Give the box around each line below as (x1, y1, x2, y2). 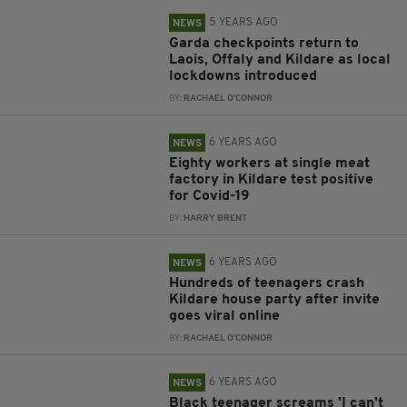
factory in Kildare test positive (169, 173, 374, 187)
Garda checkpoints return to (169, 36, 360, 51)
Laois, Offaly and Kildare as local (169, 53, 392, 67)
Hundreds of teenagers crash (169, 276, 365, 291)
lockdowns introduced (169, 69, 318, 84)
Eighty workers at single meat (169, 156, 371, 171)
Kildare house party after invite (169, 293, 381, 307)
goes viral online (169, 309, 281, 323)
